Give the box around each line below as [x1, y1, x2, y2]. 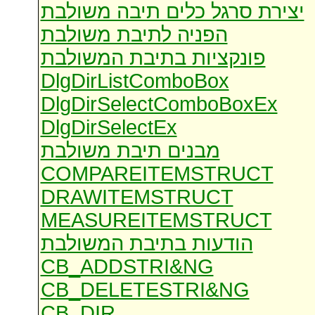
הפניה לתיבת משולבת [40, 23, 228, 46]
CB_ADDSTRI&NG [40, 255, 214, 278]
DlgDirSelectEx [40, 116, 177, 139]
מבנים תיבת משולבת [40, 139, 220, 162]
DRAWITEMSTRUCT [40, 186, 233, 209]
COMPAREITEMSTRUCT [40, 162, 274, 186]
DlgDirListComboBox [40, 70, 229, 93]
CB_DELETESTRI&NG [40, 278, 250, 302]
